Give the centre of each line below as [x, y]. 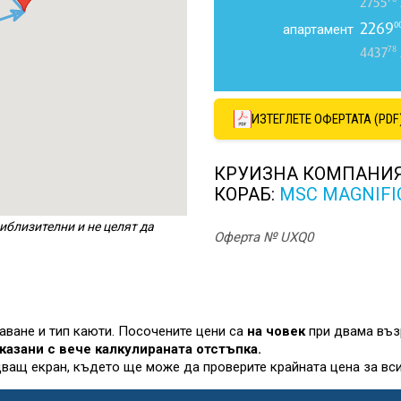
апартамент [318, 30]
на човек [276, 331]
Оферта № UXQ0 [264, 237]
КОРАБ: [247, 194]
